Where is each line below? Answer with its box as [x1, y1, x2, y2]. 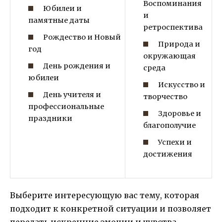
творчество [143, 92, 187, 101]
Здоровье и [158, 109, 202, 118]
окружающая [143, 51, 196, 60]
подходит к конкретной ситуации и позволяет [10, 204, 211, 214]
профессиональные [28, 102, 104, 111]
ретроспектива [143, 22, 203, 32]
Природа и [158, 39, 201, 49]
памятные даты [28, 15, 90, 25]
